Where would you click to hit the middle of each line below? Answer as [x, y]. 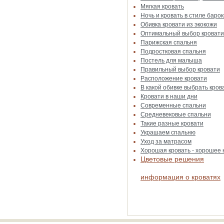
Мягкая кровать [162, 6]
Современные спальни [173, 105]
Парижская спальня [169, 42]
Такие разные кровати [172, 123]
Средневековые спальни [176, 114]
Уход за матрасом [166, 141]
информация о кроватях [180, 177]
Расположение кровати [174, 78]
